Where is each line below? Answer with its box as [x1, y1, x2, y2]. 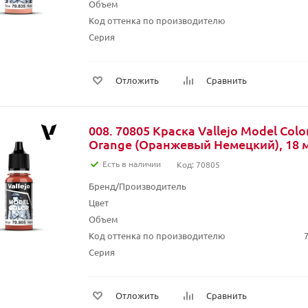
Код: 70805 [177, 159, 220, 170]
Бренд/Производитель [89, 180, 186, 192]
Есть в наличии [102, 158, 161, 169]
